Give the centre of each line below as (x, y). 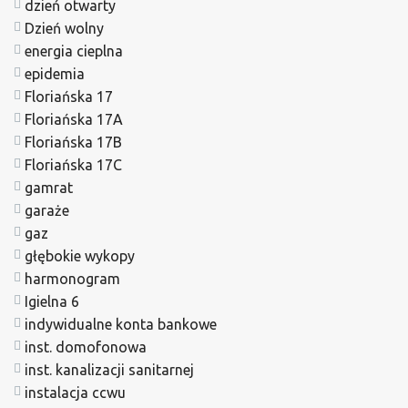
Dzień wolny (64, 28)
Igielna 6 (52, 301)
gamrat (49, 187)
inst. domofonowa (86, 347)
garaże (47, 210)
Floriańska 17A (74, 119)
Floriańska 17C (73, 164)
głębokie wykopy (80, 255)
